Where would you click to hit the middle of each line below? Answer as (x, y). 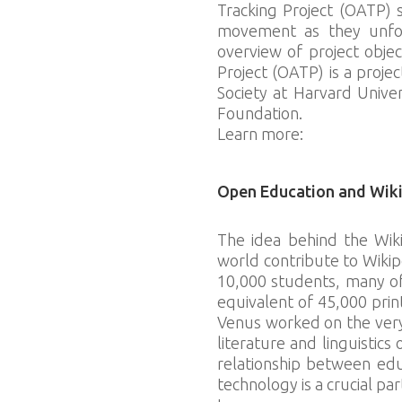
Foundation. (259, 113)
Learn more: (260, 133)
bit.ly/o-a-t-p (351, 133)
